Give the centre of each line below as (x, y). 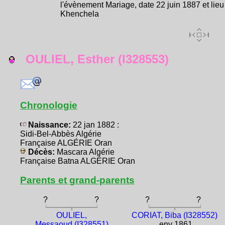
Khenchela (80, 14)
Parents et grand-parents (77, 180)
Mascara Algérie (86, 152)
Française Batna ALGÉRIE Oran (78, 161)
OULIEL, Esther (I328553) (92, 59)
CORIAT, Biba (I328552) (175, 215)
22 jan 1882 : (96, 125)
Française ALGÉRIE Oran (66, 143)
